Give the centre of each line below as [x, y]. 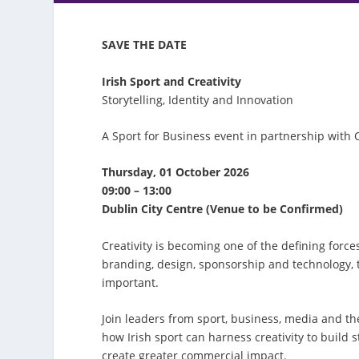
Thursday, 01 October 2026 [176, 172]
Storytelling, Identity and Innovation [198, 99]
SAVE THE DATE [145, 45]
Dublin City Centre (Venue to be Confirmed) [223, 209]
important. [131, 282]
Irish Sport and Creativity [172, 81]
